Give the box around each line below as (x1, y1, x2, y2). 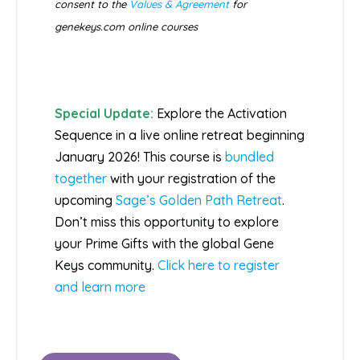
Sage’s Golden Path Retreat (116, 192, 282, 209)
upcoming (55, 192, 116, 209)
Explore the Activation (157, 105, 287, 122)
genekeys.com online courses (55, 20, 198, 34)
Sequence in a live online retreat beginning (55, 127, 305, 144)
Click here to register (157, 257, 280, 274)
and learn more (55, 279, 145, 296)
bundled (225, 149, 274, 166)
